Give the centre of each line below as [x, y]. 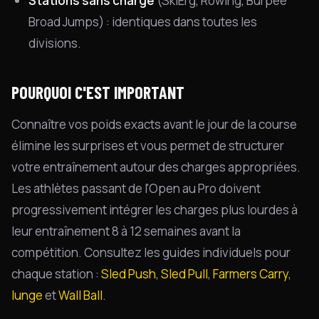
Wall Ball [80, 295]
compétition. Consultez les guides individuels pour [151, 252]
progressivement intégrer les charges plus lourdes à [155, 210]
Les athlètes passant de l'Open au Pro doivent [136, 188]
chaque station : [56, 274]
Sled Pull [184, 274]
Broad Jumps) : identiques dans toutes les [143, 22]
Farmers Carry [251, 274]
